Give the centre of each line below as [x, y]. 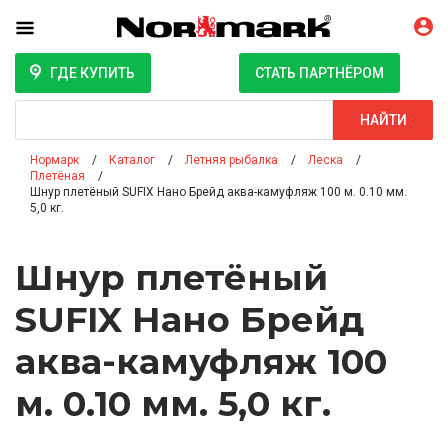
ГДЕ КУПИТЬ [92, 73]
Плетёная [57, 176]
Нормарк [54, 160]
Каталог [132, 160]
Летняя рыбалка [231, 160]
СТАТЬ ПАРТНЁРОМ [319, 73]
